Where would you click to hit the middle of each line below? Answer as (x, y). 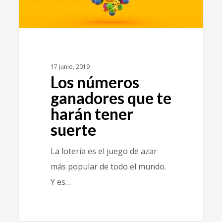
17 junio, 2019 (70, 67)
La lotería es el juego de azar (104, 151)
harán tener (92, 114)
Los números (95, 82)
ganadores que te (111, 98)
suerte (73, 130)
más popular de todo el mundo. (108, 167)
